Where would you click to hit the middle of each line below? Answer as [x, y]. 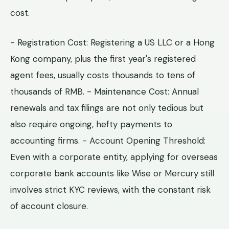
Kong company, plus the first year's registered [103, 59]
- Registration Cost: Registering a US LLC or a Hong [112, 43]
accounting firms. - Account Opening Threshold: [108, 141]
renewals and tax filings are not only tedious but [107, 108]
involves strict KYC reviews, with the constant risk [110, 190]
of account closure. [49, 206]
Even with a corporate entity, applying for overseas [114, 157]
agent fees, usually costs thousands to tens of [103, 75]
